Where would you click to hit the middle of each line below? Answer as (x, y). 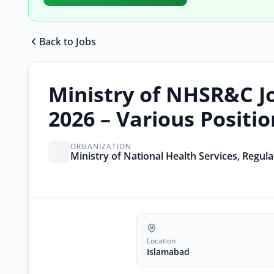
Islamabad (168, 252)
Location (161, 241)
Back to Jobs (68, 42)
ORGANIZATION (101, 146)
